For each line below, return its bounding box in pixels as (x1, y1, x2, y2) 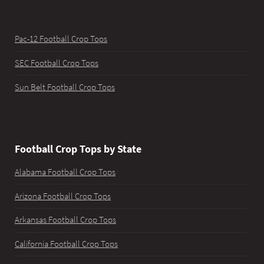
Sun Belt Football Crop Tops (15, 81, 115, 93)
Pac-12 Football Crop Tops (15, 34, 107, 45)
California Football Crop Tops (15, 238, 118, 249)
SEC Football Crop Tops (15, 57, 98, 68)
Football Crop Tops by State (15, 142, 141, 156)
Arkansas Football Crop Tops (15, 214, 116, 226)
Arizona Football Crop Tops (15, 190, 111, 202)
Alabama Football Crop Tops (15, 166, 115, 177)
